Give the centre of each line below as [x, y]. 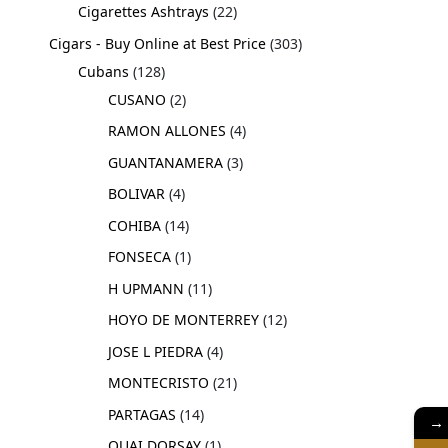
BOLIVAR [136, 194]
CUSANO [136, 99]
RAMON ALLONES [166, 131]
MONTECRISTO [158, 383]
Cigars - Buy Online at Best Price [158, 43]
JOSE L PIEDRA [155, 351]
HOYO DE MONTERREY [183, 320]
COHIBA [134, 225]
